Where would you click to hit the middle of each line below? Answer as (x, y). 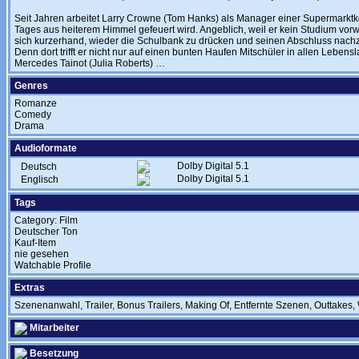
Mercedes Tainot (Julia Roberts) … (90, 63)
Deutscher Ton (46, 232)
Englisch (38, 179)
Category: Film (46, 220)
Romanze (36, 103)
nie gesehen (42, 254)
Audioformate (46, 148)
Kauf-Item (35, 243)
